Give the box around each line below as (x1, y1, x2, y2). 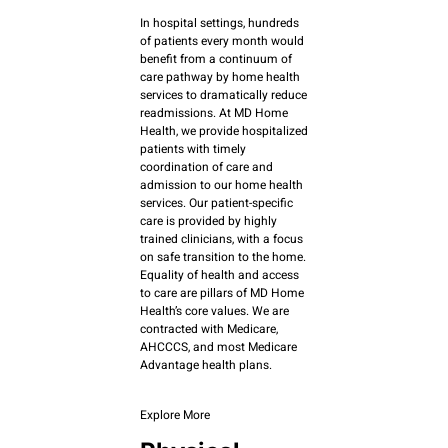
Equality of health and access (140, 265, 299, 284)
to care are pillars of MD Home (140, 283, 304, 302)
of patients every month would (140, 31, 304, 50)
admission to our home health (140, 175, 303, 194)
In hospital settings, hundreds (140, 13, 299, 32)
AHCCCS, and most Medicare (140, 337, 297, 356)
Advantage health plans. (140, 355, 272, 374)
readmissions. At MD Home (140, 103, 288, 122)
